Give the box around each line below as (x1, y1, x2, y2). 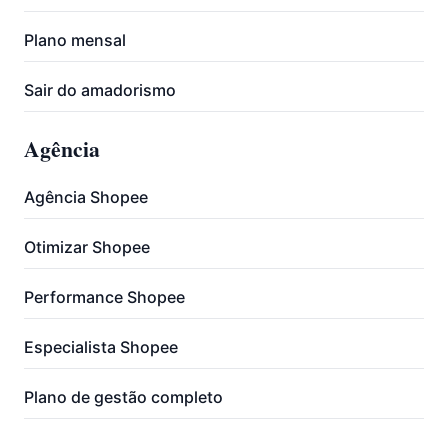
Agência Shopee (24, 187, 148, 207)
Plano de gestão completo (24, 387, 223, 407)
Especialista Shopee (24, 337, 178, 357)
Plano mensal (24, 30, 126, 50)
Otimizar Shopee (24, 237, 150, 257)
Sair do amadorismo (24, 80, 176, 100)
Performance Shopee (24, 287, 185, 307)
